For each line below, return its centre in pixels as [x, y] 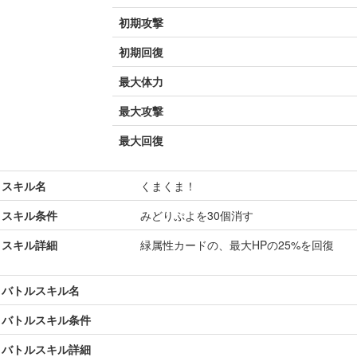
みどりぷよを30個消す [197, 215]
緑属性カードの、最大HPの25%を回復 [237, 245]
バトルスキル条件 [46, 320]
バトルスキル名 [41, 290]
